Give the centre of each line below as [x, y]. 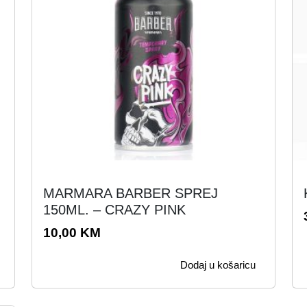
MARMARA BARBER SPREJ [131, 193]
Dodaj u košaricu [218, 265]
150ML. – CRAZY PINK [114, 210]
